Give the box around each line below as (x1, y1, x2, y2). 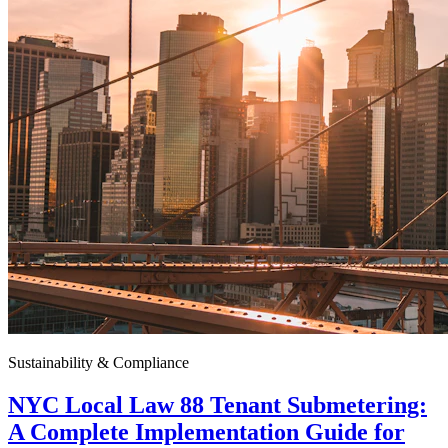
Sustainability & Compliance (8, 353, 189, 371)
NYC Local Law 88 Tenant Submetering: (8, 391, 427, 418)
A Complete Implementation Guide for (8, 418, 405, 445)
